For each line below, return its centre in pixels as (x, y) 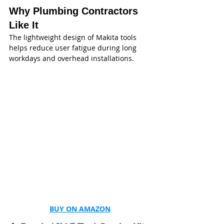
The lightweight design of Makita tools (74, 37)
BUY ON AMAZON (80, 208)
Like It (24, 25)
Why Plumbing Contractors (75, 11)
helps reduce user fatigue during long (74, 48)
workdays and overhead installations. (71, 58)
